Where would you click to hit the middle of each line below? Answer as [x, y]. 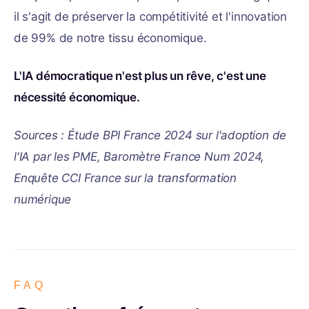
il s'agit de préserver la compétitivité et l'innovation [150, 17]
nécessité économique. [77, 97]
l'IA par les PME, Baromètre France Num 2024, [139, 157]
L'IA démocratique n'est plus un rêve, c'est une [140, 76]
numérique [43, 199]
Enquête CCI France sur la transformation [125, 178]
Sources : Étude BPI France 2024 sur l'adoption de [150, 135]
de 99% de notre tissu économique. [110, 38]
